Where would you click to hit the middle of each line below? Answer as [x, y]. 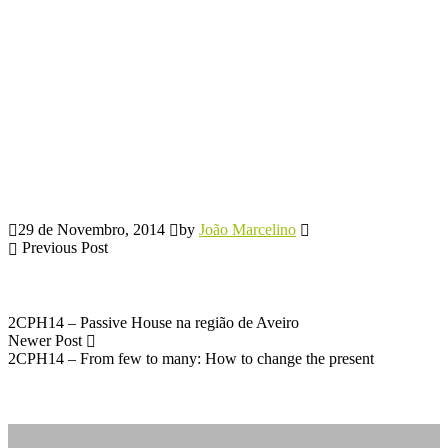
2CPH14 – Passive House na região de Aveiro [153, 322]
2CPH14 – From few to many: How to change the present [191, 358]
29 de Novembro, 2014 [91, 229]
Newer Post [45, 340]
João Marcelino [247, 229]
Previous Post [65, 248]
